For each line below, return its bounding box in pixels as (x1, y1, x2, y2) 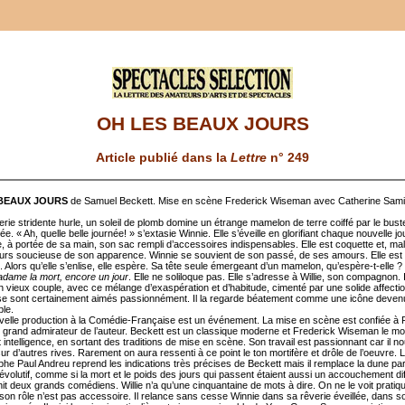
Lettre (231, 150, 267, 165)
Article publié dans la (96, 150, 231, 165)
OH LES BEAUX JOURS (96, 113, 309, 135)
